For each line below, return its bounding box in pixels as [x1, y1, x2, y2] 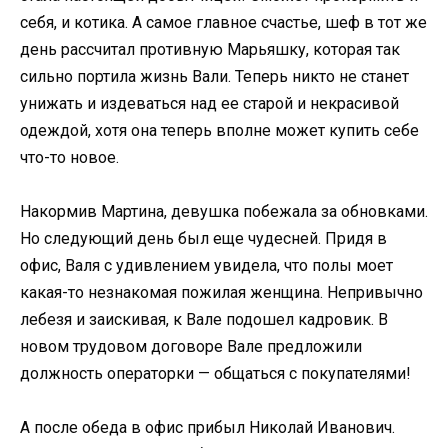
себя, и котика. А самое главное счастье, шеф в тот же [20, 12, 427, 32]
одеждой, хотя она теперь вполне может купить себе [20, 120, 419, 140]
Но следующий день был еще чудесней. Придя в [20, 228, 387, 248]
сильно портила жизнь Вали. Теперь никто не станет [20, 66, 409, 86]
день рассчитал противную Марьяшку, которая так [20, 39, 400, 59]
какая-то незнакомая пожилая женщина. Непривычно [20, 282, 423, 302]
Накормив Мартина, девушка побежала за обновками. [20, 201, 428, 221]
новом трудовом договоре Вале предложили [20, 336, 362, 356]
